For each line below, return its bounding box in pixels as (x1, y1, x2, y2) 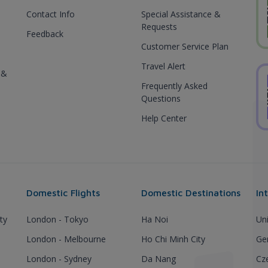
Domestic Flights (26, 187, 100, 198)
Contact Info (26, 8, 75, 20)
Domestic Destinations (141, 187, 240, 198)
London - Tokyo (26, 214, 89, 225)
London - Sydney (26, 253, 92, 264)
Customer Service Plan (141, 41, 229, 52)
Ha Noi (141, 214, 168, 225)
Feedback (26, 28, 63, 39)
